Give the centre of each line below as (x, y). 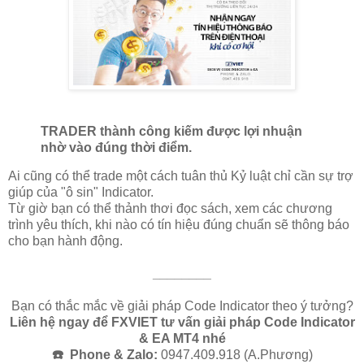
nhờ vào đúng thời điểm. (118, 147)
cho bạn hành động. (65, 241)
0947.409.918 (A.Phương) (235, 355)
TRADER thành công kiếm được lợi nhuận (171, 131)
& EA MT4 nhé (182, 339)
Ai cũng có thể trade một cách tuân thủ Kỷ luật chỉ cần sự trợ (181, 176)
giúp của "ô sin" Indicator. (81, 193)
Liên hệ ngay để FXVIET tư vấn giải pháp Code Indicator (182, 323)
